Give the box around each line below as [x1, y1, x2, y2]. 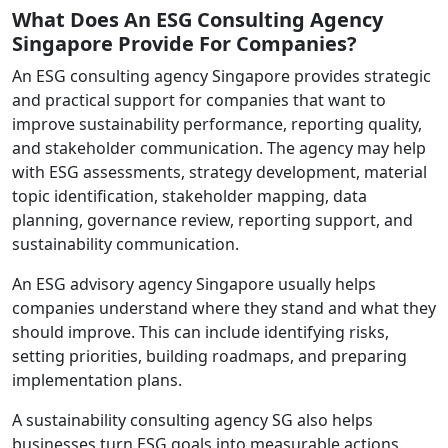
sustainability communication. [12, 232, 239, 255]
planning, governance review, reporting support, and [12, 208, 413, 231]
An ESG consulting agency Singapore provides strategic [12, 64, 431, 87]
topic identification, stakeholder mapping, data [12, 184, 367, 207]
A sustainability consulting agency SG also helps [12, 408, 373, 431]
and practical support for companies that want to [12, 88, 386, 111]
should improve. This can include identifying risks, [12, 320, 389, 343]
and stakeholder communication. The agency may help [12, 136, 426, 159]
